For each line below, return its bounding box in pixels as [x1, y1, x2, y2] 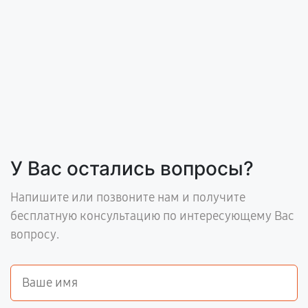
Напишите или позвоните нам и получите [10, 190, 245, 205]
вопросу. [10, 227, 59, 242]
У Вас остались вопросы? [10, 157, 254, 180]
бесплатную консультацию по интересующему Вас [10, 208, 294, 223]
